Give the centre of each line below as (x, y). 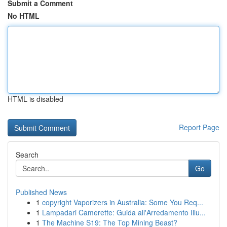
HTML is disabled (35, 99)
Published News (41, 192)
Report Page (199, 127)
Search (27, 155)
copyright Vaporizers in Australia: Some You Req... (123, 202)
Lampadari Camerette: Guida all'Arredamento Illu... (124, 212)
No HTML (24, 16)
